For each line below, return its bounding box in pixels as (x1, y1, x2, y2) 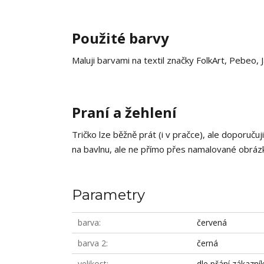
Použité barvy (72, 28, 169, 48)
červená (197, 217, 227, 228)
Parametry (72, 186, 145, 203)
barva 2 (78, 237, 106, 249)
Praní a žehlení (72, 103, 177, 122)
